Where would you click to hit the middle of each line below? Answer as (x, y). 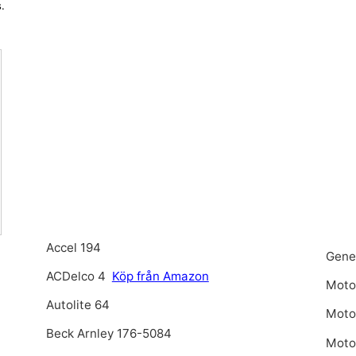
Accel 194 (73, 247)
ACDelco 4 (75, 276)
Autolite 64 (77, 305)
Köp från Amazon (160, 276)
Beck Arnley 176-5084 (108, 334)
